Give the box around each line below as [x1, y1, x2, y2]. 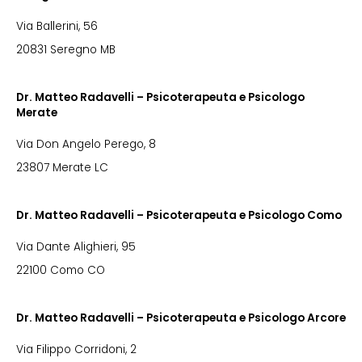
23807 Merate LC [16, 160, 108, 175]
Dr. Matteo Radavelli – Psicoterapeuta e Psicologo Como [16, 208, 342, 223]
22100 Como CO [16, 263, 105, 278]
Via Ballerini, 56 [16, 19, 98, 34]
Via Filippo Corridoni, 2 [16, 342, 137, 357]
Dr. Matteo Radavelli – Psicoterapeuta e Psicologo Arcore [16, 310, 346, 326]
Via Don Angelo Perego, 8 [16, 137, 156, 152]
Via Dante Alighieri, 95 [16, 239, 136, 255]
